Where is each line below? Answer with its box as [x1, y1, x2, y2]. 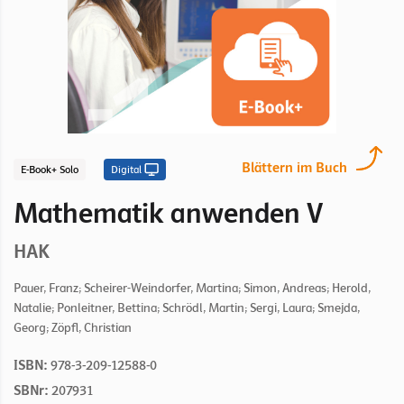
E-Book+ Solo [21, 163, 78, 177]
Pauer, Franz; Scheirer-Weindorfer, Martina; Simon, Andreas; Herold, [14, 280, 371, 297]
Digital [111, 163, 142, 177]
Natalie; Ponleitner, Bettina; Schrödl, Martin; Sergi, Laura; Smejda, [14, 300, 360, 317]
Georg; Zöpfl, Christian [14, 320, 132, 336]
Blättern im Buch [242, 160, 347, 177]
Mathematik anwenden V [14, 197, 323, 231]
